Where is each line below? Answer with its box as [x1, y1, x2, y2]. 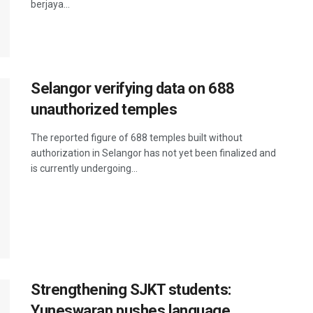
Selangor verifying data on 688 [31, 80, 235, 98]
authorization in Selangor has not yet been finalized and [31, 147, 276, 159]
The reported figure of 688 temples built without [31, 132, 242, 144]
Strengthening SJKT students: [31, 280, 231, 298]
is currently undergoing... [31, 163, 138, 175]
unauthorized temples [31, 101, 177, 119]
